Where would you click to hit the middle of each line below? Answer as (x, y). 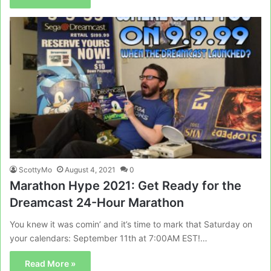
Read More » (50, 264)
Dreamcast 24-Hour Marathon (97, 203)
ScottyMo (35, 170)
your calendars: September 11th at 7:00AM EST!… (109, 238)
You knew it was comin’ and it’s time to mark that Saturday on (131, 224)
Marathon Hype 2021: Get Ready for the (126, 186)
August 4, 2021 (90, 170)
